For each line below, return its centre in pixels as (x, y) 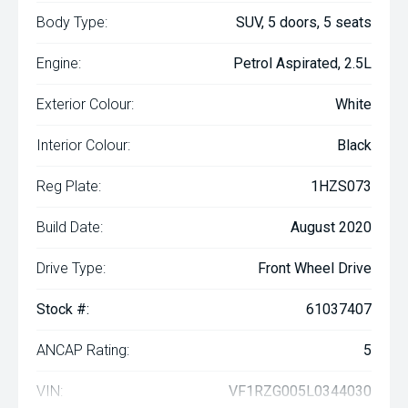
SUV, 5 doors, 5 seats (304, 23)
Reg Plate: (69, 187)
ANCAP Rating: (83, 351)
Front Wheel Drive (315, 269)
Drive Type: (71, 269)
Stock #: (63, 310)
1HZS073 (341, 187)
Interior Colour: (83, 146)
